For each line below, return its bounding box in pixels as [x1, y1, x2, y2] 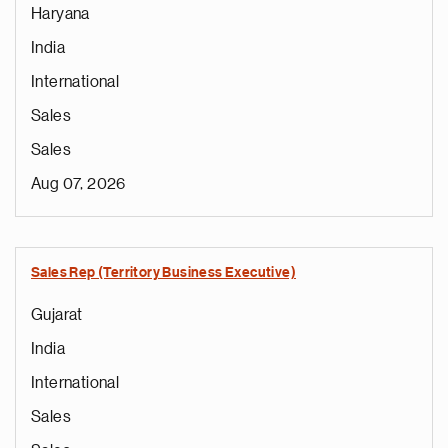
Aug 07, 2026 [31, 176, 126, 192]
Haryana [31, 6, 90, 22]
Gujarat [31, 307, 83, 323]
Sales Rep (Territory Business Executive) [31, 266, 296, 280]
